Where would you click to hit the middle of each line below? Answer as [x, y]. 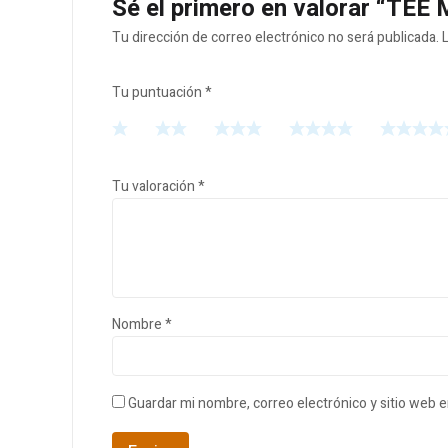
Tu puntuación [158, 93]
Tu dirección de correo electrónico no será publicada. [275, 38]
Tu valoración [155, 187]
